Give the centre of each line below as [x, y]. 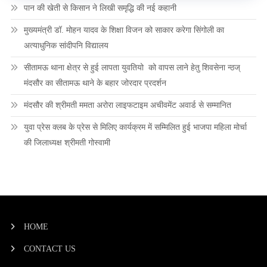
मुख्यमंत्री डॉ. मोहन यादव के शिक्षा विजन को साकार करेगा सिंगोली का [124, 30]
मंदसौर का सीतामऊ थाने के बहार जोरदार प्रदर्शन [95, 83]
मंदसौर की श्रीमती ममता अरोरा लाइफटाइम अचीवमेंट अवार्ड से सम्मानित [127, 105]
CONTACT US [50, 249]
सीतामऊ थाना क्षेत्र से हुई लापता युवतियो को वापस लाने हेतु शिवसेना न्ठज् [132, 67]
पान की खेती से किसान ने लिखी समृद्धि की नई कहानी [100, 8]
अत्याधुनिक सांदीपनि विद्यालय [66, 45]
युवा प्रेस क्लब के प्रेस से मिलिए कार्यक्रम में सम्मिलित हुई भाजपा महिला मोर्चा [135, 127]
